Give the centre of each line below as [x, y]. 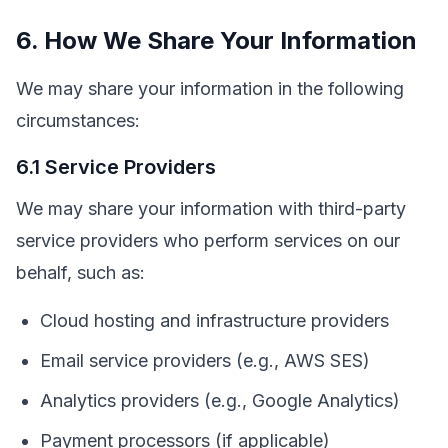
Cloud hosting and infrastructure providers [214, 320]
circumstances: [78, 120]
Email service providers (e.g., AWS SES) [205, 360]
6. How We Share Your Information [216, 40]
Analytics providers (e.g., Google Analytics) [220, 400]
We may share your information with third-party [211, 208]
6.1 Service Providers [116, 167]
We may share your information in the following [210, 88]
